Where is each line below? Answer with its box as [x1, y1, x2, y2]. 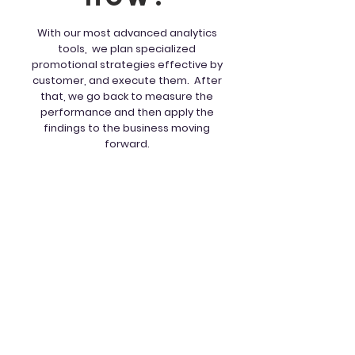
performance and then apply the [40, 105, 214, 120]
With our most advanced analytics [36, 25, 217, 40]
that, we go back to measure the [40, 89, 213, 104]
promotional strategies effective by [31, 57, 223, 72]
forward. [104, 136, 150, 151]
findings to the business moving [44, 120, 210, 136]
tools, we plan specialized [58, 41, 196, 56]
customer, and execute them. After [32, 73, 222, 88]
